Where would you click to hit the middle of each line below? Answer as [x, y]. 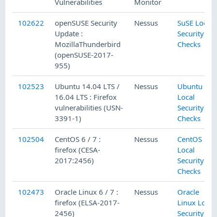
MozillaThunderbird [88, 44]
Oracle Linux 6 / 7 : [87, 192]
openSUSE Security [86, 23]
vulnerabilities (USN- [89, 108]
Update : [69, 34]
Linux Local [196, 203]
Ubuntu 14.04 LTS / [87, 86]
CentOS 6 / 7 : [78, 139]
